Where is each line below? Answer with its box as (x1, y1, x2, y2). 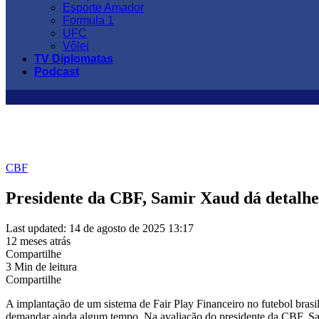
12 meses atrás (6, 234, 70, 247)
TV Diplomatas (34, 53, 113, 65)
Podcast (34, 66, 79, 78)
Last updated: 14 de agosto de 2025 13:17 (6, 221, 194, 234)
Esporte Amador (63, 1, 144, 14)
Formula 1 (63, 14, 114, 26)
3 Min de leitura (6, 260, 77, 273)
